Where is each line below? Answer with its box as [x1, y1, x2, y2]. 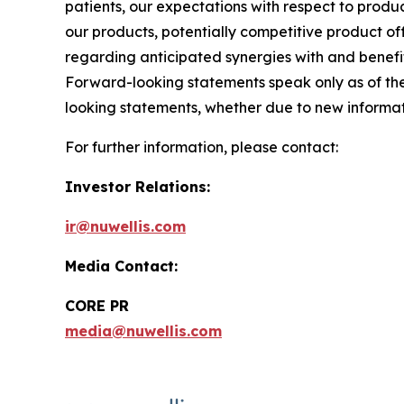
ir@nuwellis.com [65, 216, 186, 235]
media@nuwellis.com [65, 321, 222, 340]
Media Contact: [65, 256, 178, 275]
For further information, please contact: [65, 137, 338, 156]
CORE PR [65, 296, 129, 315]
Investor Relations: [65, 177, 210, 196]
